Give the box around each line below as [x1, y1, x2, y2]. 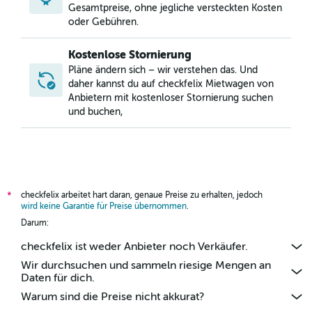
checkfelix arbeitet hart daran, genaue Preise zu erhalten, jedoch [21, 190, 263, 200]
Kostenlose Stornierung [68, 48, 192, 61]
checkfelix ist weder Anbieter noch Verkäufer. [21, 240, 248, 253]
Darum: [21, 218, 49, 228]
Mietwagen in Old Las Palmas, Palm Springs [15, 24, 220, 35]
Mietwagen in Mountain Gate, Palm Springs [15, 4, 221, 15]
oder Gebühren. [68, 17, 139, 27]
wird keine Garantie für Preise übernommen [21, 201, 187, 211]
